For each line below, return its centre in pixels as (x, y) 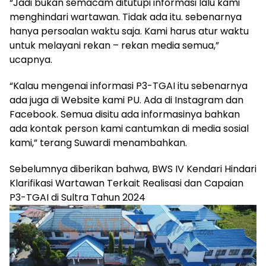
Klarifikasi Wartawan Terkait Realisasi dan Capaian (126, 183)
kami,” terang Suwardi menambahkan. (98, 142)
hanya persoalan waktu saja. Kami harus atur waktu (129, 31)
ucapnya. (31, 59)
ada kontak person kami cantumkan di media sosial (129, 128)
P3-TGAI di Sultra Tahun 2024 (77, 197)
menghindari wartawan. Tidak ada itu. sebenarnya (126, 17)
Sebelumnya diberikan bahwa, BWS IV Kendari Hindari (133, 169)
